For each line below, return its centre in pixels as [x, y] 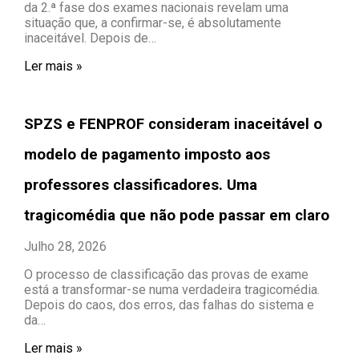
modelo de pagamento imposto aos [147, 154]
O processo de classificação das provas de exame [166, 274]
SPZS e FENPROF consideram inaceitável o [173, 124]
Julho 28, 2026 [65, 246]
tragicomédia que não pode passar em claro [177, 215]
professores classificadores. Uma [141, 185]
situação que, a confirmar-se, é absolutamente [153, 22]
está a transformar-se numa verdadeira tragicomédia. [172, 289]
